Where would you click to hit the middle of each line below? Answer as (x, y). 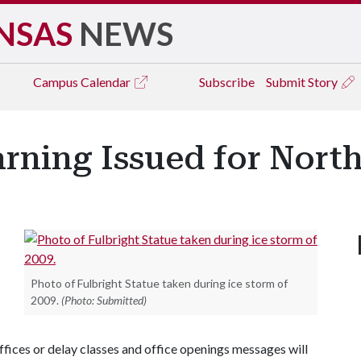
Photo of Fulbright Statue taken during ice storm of (159, 283)
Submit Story (303, 82)
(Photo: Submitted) (104, 300)
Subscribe (227, 82)
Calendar (107, 82)
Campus (57, 82)
